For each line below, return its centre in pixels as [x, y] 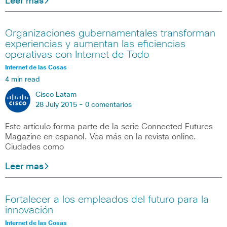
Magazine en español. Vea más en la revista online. [101, 137]
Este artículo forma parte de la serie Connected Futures [109, 127]
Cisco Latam [56, 95]
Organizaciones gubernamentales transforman [110, 34]
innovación [29, 210]
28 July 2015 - [60, 105]
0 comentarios [108, 105]
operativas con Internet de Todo [77, 55]
